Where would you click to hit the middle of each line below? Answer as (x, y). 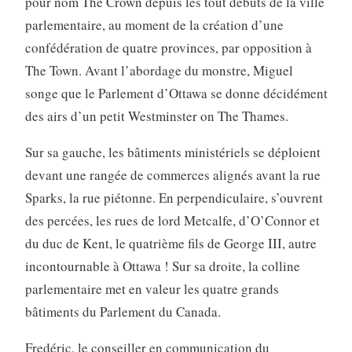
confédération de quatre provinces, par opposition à (168, 47)
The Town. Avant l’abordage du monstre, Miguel (159, 70)
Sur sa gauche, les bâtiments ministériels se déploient (172, 152)
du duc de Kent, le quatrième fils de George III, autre (170, 243)
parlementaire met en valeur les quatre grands (152, 288)
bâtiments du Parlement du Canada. (123, 311)
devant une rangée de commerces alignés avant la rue (172, 174)
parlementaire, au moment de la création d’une (154, 24)
